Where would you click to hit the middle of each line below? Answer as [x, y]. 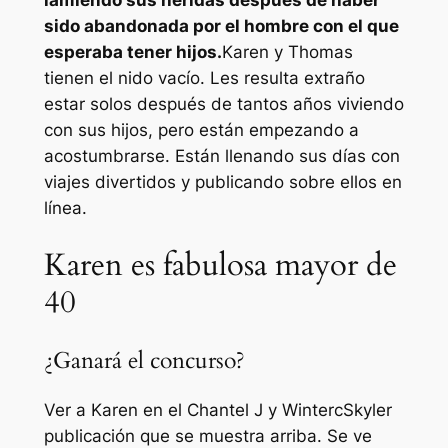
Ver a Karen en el [115, 409]
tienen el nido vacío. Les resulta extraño [204, 78]
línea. [65, 208]
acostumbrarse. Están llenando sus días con [221, 156]
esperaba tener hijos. [132, 52]
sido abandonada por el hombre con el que [221, 26]
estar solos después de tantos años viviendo [223, 104]
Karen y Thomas [287, 52]
